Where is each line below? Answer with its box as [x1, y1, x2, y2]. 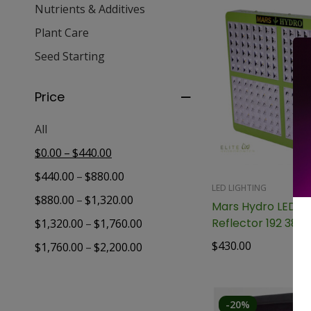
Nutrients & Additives [35, 1, 145, 17]
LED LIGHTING [211, 181, 267, 194]
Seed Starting [35, 49, 105, 65]
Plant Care [35, 25, 89, 41]
